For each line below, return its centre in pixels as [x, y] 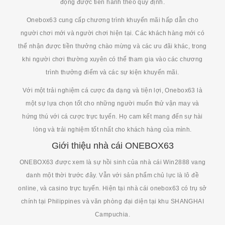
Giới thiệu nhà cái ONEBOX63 [113, 146]
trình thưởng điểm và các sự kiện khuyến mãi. [113, 73]
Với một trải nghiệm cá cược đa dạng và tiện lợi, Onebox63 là [113, 91]
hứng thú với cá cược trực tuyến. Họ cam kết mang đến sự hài [113, 117]
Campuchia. [113, 215]
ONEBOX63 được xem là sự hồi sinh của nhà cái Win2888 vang [113, 162]
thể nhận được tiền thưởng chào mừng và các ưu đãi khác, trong [113, 46]
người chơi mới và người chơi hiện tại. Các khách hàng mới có [113, 33]
